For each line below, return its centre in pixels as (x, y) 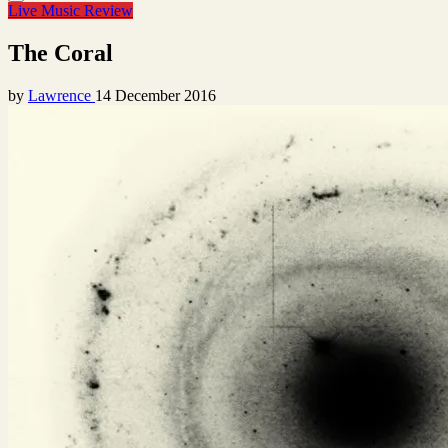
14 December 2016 (155, 95)
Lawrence (61, 95)
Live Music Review (70, 10)
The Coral (60, 52)
